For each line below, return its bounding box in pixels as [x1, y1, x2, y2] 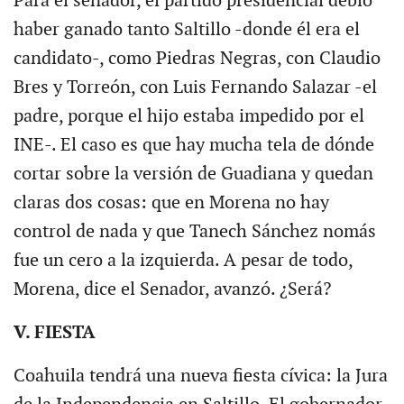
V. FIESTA [13, 321, 96, 344]
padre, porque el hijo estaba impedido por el [13, 105, 364, 127]
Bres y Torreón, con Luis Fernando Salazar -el [13, 76, 377, 98]
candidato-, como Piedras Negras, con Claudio [13, 47, 381, 69]
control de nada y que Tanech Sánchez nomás [13, 220, 376, 243]
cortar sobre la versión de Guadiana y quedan [13, 162, 373, 185]
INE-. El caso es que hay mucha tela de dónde [13, 133, 374, 156]
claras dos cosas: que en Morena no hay [13, 191, 329, 214]
